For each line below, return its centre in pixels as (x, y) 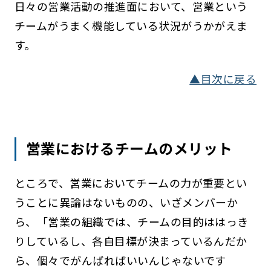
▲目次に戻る (223, 78)
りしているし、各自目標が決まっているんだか (131, 240)
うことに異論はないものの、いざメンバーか (126, 202)
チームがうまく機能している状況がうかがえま (131, 25)
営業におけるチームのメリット (129, 148)
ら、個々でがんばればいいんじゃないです (120, 260)
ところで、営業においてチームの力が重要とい (131, 182)
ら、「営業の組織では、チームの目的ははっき (131, 221)
